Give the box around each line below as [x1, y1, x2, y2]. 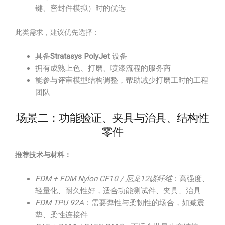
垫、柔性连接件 [35, 210, 88, 219]
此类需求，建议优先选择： [15, 28, 99, 36]
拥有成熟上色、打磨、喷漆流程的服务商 [35, 64, 171, 73]
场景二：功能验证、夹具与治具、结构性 [16, 111, 209, 124]
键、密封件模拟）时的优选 [35, 4, 126, 13]
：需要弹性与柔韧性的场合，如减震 [84, 198, 204, 207]
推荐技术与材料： [15, 151, 71, 159]
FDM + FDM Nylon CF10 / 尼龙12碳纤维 [35, 174, 172, 183]
